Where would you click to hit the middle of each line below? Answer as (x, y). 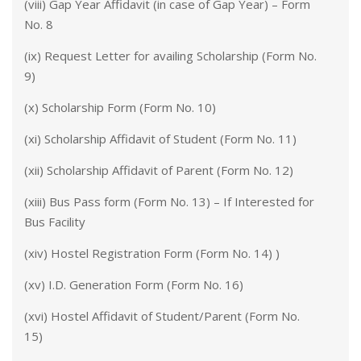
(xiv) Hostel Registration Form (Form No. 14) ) (152, 253)
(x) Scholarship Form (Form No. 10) (120, 107)
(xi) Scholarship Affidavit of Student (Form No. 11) (160, 139)
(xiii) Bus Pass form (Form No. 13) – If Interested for (169, 201)
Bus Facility (55, 222)
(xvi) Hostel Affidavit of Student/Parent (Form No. (162, 316)
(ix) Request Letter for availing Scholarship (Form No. (170, 56)
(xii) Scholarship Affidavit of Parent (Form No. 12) (159, 170)
